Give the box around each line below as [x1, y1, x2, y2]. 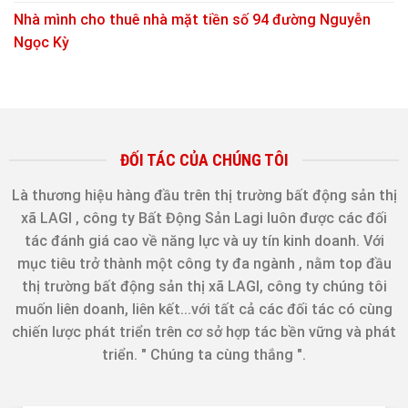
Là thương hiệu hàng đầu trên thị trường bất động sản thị [11, 186, 397, 204]
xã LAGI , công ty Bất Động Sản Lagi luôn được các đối [21, 209, 387, 227]
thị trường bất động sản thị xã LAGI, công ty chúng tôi [21, 277, 387, 295]
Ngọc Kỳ [14, 34, 69, 52]
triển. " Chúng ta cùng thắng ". [102, 345, 306, 363]
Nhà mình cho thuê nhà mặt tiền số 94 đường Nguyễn [14, 11, 371, 29]
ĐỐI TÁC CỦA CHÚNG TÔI [119, 150, 289, 170]
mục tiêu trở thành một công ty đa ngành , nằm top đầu [16, 254, 392, 272]
